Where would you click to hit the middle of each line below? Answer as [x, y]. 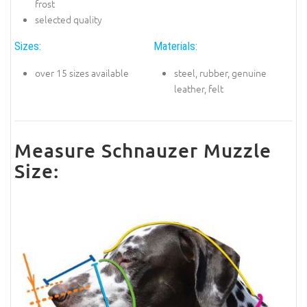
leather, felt [199, 88]
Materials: [175, 46]
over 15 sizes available [82, 72]
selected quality [69, 19]
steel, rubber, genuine [220, 72]
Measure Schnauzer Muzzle [143, 150]
